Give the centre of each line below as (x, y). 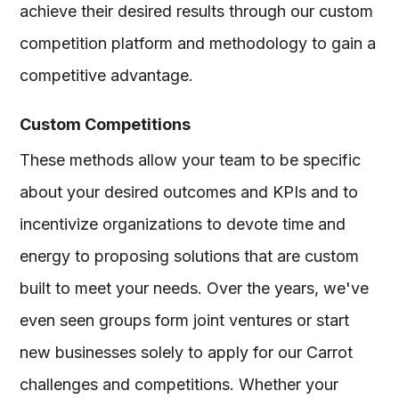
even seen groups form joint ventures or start (185, 320)
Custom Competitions (106, 124)
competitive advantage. (111, 75)
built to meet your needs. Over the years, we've (195, 288)
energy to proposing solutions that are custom (190, 256)
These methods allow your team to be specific (191, 159)
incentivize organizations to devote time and (183, 224)
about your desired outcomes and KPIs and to (189, 191)
